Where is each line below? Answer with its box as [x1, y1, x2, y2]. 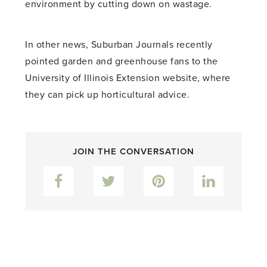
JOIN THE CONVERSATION [72, 145, 194, 157]
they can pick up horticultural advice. [25, 88, 190, 101]
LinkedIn [207, 166, 249, 179]
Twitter [108, 166, 141, 179]
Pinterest [157, 166, 200, 179]
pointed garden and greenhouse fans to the [25, 55, 218, 67]
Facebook [58, 166, 104, 179]
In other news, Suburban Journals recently [25, 38, 213, 51]
